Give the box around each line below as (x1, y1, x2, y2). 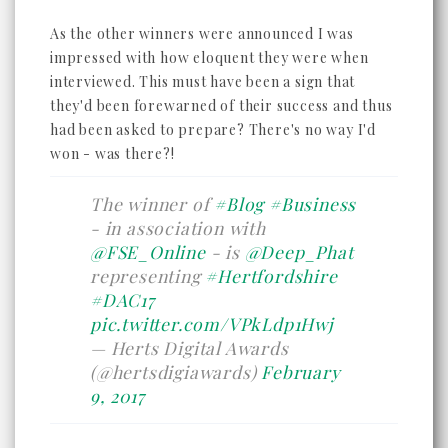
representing (90, 263, 206, 287)
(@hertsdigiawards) (90, 359, 262, 383)
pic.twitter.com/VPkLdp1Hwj (90, 311, 334, 335)
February (261, 359, 341, 383)
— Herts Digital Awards (90, 335, 289, 359)
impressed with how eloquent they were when (50, 47, 369, 67)
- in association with (90, 215, 266, 239)
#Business (269, 191, 357, 215)
